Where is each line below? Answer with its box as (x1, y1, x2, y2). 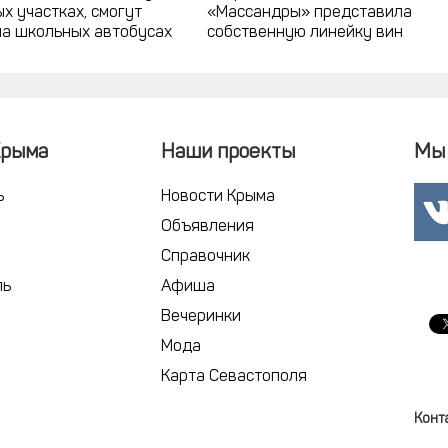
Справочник (160, 248, 250, 265)
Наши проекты (160, 142, 295, 163)
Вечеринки (160, 308, 241, 325)
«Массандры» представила (207, 4, 413, 21)
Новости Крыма (160, 188, 275, 205)
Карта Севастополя (160, 368, 307, 385)
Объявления (160, 218, 254, 235)
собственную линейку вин (207, 24, 404, 41)
